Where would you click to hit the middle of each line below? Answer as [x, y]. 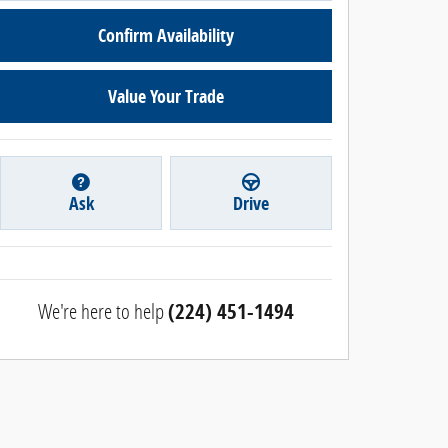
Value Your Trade [166, 96]
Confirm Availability [166, 35]
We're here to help [101, 311]
